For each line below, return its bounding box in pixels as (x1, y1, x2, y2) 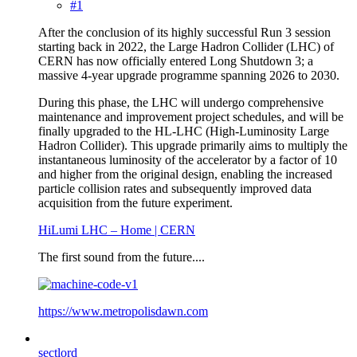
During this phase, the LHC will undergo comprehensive (38, 95, 324, 109)
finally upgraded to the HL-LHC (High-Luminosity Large (38, 124, 329, 138)
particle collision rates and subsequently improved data (38, 181, 312, 195)
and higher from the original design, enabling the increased (38, 167, 332, 181)
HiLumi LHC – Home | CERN (38, 222, 195, 237)
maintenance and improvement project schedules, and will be (38, 109, 343, 124)
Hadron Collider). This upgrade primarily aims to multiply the (38, 138, 347, 152)
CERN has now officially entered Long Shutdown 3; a (38, 53, 313, 68)
